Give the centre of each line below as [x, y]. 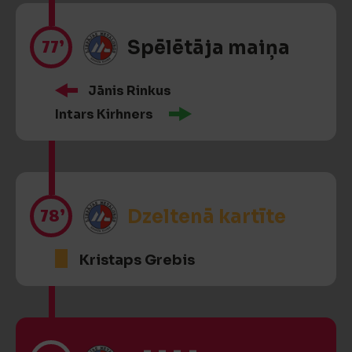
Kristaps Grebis [137, 260]
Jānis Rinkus [130, 91]
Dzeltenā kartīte [207, 217]
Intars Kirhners [104, 114]
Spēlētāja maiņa [209, 48]
